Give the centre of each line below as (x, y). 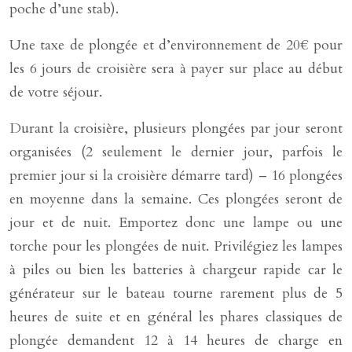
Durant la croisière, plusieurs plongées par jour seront (176, 128)
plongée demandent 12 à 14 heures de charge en (176, 341)
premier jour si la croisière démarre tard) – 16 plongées (176, 176)
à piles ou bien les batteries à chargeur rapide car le (176, 270)
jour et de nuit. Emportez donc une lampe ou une (176, 223)
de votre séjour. (56, 92)
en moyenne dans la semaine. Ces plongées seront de (176, 199)
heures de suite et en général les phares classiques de (176, 317)
